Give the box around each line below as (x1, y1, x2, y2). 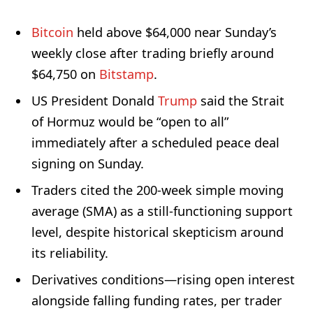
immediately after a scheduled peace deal (31, 134, 279, 152)
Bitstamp (99, 66, 154, 83)
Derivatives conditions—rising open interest (31, 271, 295, 289)
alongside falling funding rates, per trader (31, 292, 282, 310)
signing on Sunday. (31, 155, 144, 173)
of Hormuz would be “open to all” (31, 113, 229, 131)
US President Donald (31, 92, 158, 110)
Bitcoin (31, 24, 73, 41)
